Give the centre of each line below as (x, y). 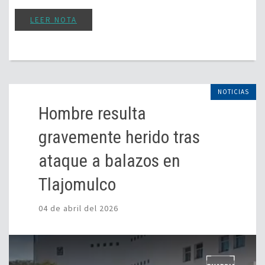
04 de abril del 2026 (78, 208)
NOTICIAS (233, 91)
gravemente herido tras (119, 137)
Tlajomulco (77, 184)
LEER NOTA (54, 20)
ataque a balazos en (109, 160)
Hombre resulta (92, 113)
